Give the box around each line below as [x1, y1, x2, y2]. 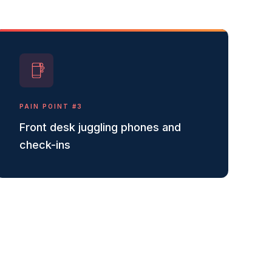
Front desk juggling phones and [19, 121, 181, 134]
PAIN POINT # [19, 103, 77, 110]
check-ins [19, 138, 70, 151]
